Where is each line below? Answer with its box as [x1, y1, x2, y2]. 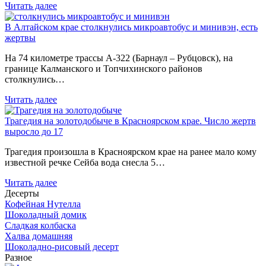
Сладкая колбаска [5, 220, 76, 230]
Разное [5, 252, 32, 262]
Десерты [5, 188, 39, 198]
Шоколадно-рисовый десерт [5, 241, 119, 252]
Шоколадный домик [5, 209, 87, 220]
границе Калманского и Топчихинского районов [5, 63, 202, 74]
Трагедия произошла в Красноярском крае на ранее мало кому [5, 146, 256, 157]
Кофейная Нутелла [5, 198, 81, 209]
